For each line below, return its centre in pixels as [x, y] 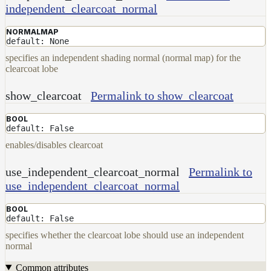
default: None [38, 41]
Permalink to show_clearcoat [162, 95]
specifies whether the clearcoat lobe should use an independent [125, 235]
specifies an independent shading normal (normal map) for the [123, 57]
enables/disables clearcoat [54, 145]
